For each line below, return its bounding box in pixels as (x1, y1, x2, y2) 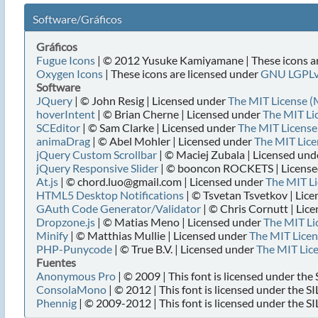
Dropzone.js (35, 215, 95, 229)
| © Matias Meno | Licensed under (94, 215, 263, 229)
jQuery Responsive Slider (35, 161, 158, 175)
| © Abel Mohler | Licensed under (89, 134, 254, 148)
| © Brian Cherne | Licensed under (94, 107, 263, 121)
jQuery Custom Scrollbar (35, 148, 157, 161)
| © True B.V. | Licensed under (111, 242, 256, 256)
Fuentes (35, 256, 76, 269)
